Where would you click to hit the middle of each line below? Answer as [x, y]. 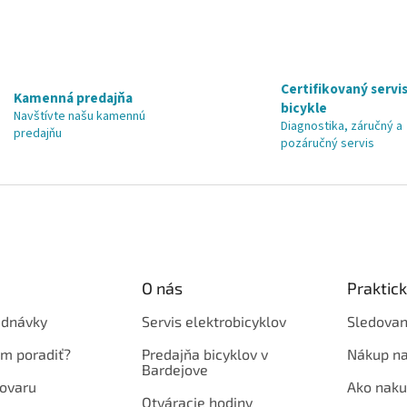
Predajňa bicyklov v [204, 353]
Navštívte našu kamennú [79, 117]
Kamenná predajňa [73, 99]
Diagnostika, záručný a [342, 126]
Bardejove [174, 369]
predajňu [37, 134]
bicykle [304, 108]
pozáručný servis [328, 143]
